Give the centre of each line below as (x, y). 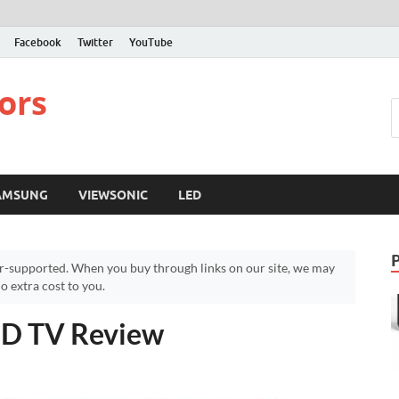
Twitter (95, 42)
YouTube (151, 42)
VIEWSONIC (113, 195)
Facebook (38, 42)
